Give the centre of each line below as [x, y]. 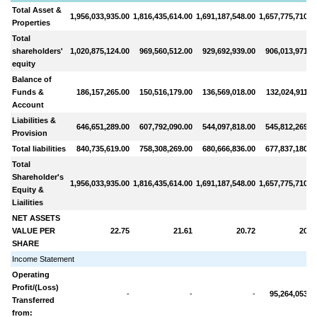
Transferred [34, 300]
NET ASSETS [36, 218]
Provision [30, 133]
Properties [31, 22]
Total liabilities [39, 148]
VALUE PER [34, 230]
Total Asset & [37, 10]
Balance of [32, 79]
